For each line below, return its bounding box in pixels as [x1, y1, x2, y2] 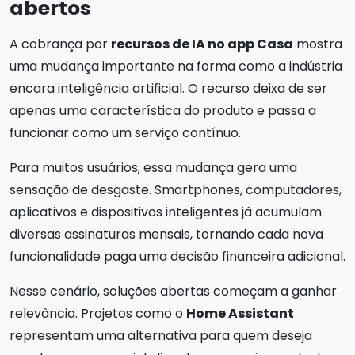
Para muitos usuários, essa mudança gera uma [10, 158, 297, 177]
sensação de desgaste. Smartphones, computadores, [10, 181, 342, 199]
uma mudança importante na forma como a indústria [10, 57, 342, 75]
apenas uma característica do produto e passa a [10, 101, 316, 120]
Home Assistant [186, 304, 294, 323]
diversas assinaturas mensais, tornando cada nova [10, 225, 323, 243]
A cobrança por [10, 35, 111, 53]
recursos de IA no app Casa [111, 35, 293, 53]
